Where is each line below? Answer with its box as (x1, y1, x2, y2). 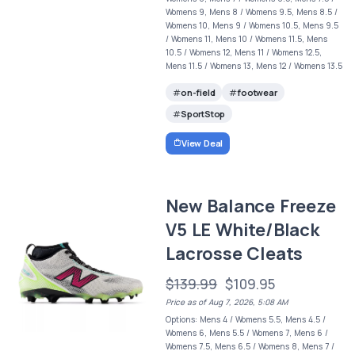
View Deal (181, 136, 223, 149)
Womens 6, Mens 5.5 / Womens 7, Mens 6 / (166, 326, 329, 338)
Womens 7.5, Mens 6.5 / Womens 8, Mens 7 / (166, 340, 335, 352)
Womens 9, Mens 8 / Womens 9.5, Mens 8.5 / (166, 6, 338, 17)
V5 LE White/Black (166, 217, 319, 242)
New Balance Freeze (166, 193, 336, 218)
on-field (180, 86, 216, 99)
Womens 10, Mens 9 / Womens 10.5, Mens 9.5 (166, 19, 339, 31)
